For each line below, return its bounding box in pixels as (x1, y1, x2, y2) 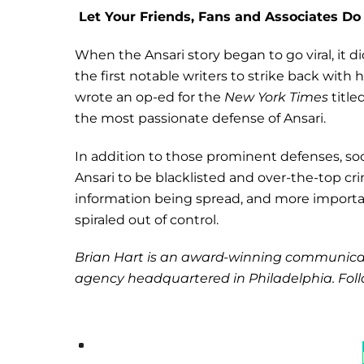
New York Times (224, 89, 331, 105)
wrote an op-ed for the (75, 89, 224, 105)
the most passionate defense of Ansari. (75, 110, 326, 126)
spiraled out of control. (75, 211, 219, 227)
